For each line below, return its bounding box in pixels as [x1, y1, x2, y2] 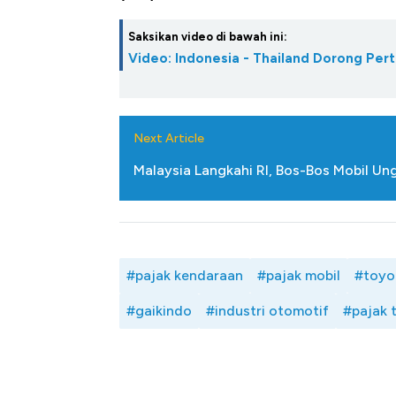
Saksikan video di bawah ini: [128, 30, 287, 44]
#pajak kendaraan [126, 267, 243, 285]
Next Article [133, 131, 204, 147]
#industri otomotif [206, 302, 329, 320]
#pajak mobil [257, 267, 340, 285]
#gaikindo [126, 302, 192, 320]
